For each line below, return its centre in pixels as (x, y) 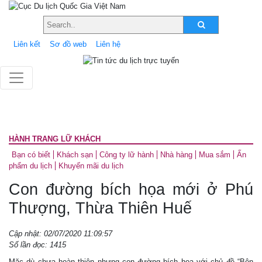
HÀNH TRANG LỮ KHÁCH (55, 139)
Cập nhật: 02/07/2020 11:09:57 (61, 233)
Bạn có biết (31, 154)
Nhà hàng (176, 154)
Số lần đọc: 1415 (37, 244)
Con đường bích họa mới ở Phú (131, 189)
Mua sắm (215, 154)
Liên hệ (108, 44)
